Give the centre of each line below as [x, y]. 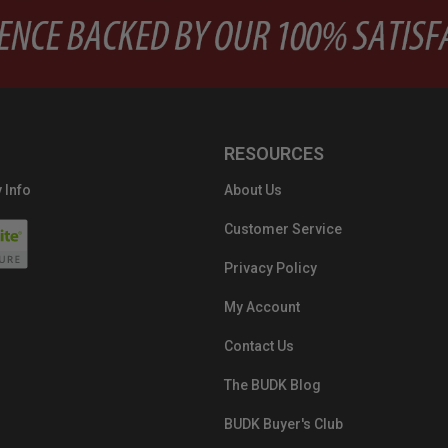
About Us [253, 189]
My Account [262, 306]
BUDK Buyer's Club [283, 423]
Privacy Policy [270, 267]
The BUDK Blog [272, 384]
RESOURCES [274, 153]
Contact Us [259, 345]
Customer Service [283, 228]
